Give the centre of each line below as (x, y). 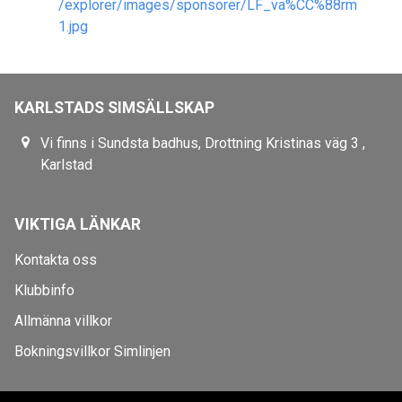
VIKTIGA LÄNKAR (78, 225)
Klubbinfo (44, 291)
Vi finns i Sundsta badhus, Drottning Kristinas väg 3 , (203, 144)
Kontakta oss (56, 260)
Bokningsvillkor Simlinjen (92, 352)
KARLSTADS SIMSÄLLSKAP (114, 108)
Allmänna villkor (63, 321)
